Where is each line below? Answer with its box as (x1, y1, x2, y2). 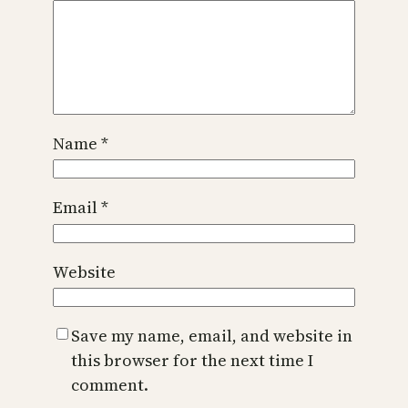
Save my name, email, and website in (71, 324, 352, 348)
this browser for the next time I (71, 349, 313, 372)
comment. (71, 373, 148, 397)
